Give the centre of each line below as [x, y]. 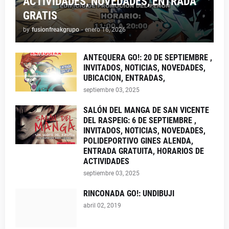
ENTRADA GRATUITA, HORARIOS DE [144, 151]
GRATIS [40, 16]
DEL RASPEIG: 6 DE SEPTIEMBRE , [140, 120]
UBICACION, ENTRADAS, [124, 78]
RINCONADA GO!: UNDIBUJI [129, 193]
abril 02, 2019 [102, 205]
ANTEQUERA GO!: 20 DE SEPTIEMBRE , [148, 58]
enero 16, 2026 [105, 30]
